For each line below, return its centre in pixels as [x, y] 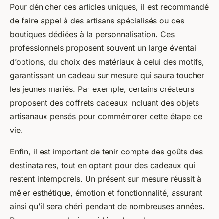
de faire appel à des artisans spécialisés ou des [97, 21]
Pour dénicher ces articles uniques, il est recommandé [109, 7]
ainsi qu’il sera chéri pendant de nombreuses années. [107, 207]
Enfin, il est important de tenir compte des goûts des [106, 152]
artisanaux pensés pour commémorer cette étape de [106, 117]
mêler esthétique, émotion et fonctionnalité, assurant [106, 193]
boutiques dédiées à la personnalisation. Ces [92, 34]
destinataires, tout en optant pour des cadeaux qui [102, 165]
